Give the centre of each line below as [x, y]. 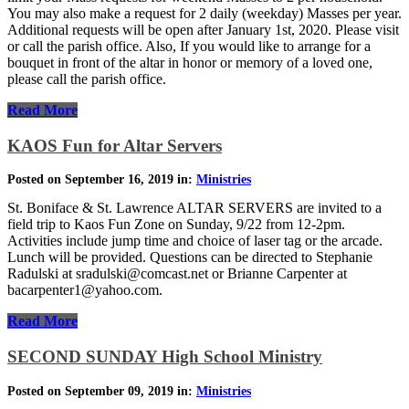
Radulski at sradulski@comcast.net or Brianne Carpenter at [177, 274]
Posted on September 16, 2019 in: [102, 180]
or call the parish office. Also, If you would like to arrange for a [189, 46]
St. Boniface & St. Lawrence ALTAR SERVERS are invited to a [194, 208]
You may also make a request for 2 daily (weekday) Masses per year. [204, 13]
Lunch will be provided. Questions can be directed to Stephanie [190, 257]
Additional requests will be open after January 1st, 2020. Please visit [203, 29]
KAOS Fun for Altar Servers [115, 145]
